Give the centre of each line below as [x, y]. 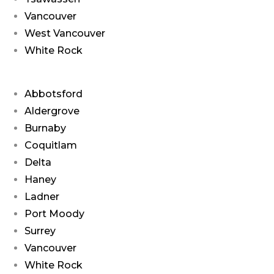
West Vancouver [65, 33]
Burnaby [45, 128]
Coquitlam [51, 145]
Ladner [42, 196]
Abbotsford [54, 94]
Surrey [40, 231]
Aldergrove [52, 111]
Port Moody [54, 213]
